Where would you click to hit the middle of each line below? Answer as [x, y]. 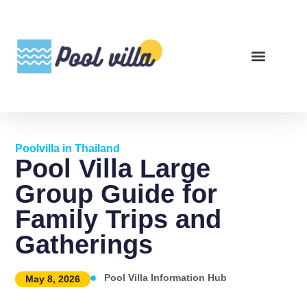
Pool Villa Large [113, 168]
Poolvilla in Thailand [68, 148]
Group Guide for [116, 194]
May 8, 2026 [53, 279]
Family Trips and [119, 219]
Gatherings [84, 244]
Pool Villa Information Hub [166, 278]
